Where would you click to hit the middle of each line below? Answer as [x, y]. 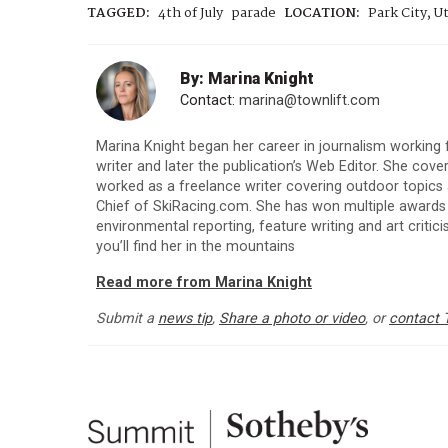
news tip [185, 319]
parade [253, 14]
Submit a [127, 319]
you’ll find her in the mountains [195, 247]
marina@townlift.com [309, 101]
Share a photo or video [292, 319]
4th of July [190, 14]
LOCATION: [322, 14]
